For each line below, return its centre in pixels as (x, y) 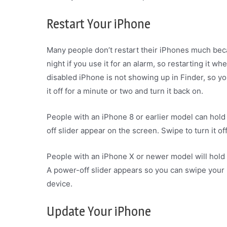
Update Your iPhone (99, 211)
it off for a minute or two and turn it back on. (125, 91)
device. (60, 183)
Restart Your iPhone (99, 24)
